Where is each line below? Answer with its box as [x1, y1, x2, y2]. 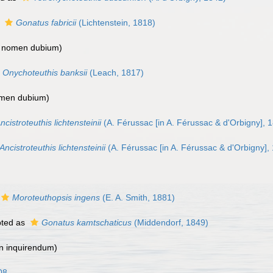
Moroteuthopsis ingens [12, 193, 100, 202]
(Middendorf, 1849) [132, 218, 208, 227]
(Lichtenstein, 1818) [76, 18, 155, 27]
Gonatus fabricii [16, 18, 76, 27]
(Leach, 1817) [87, 68, 144, 77]
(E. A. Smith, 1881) [100, 193, 175, 202]
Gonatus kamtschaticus [41, 218, 132, 227]
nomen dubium [1, 43, 59, 52]
